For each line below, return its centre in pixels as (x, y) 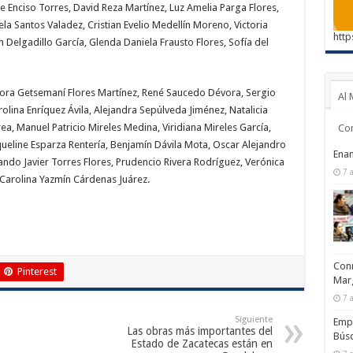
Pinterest (37, 271)
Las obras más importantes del (199, 331)
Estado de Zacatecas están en (201, 343)
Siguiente (253, 319)
